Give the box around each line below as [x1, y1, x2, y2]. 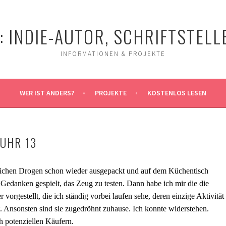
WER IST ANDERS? [20, 88, 74, 97]
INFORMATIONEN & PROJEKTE [61, 49, 165, 58]
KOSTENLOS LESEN [147, 88, 206, 97]
